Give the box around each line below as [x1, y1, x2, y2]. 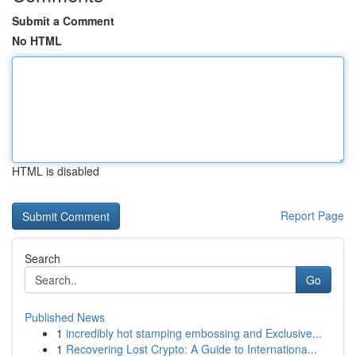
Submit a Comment [12, 13, 114, 29]
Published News [25, 309, 105, 325]
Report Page [281, 207, 344, 223]
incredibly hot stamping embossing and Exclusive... [66, 325, 322, 341]
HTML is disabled [12, 163, 99, 179]
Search [25, 250, 60, 266]
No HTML [12, 33, 62, 48]
